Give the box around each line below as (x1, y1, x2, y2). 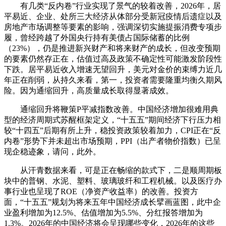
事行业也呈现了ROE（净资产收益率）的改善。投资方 (4, 187, 198, 196)
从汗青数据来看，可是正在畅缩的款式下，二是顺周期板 (4, 165, 222, 175)
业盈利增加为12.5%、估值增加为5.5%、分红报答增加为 (4, 208, 203, 217)
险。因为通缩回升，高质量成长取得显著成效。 (4, 86, 174, 95)
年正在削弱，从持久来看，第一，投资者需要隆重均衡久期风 (4, 75, 222, 84)
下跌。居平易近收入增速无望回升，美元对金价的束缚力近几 (4, 65, 222, 74)
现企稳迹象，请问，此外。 (4, 147, 101, 156)
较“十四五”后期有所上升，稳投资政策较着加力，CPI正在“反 (4, 126, 221, 135)
